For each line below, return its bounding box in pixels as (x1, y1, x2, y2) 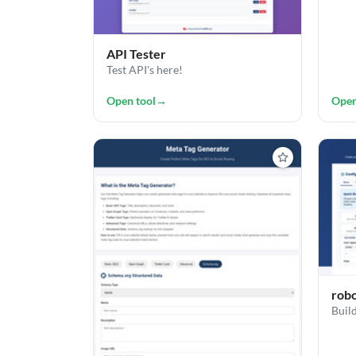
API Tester (106, 46, 166, 62)
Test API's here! (106, 63, 183, 77)
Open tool (106, 93, 156, 107)
